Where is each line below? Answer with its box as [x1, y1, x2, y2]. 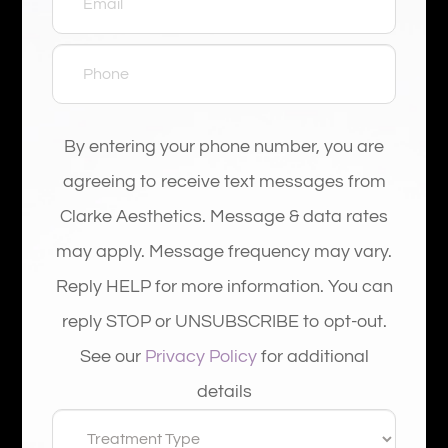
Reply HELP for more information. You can [55, 276, 393, 296]
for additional [256, 346, 369, 366]
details [196, 381, 252, 401]
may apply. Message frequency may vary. [56, 241, 392, 261]
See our [79, 346, 145, 366]
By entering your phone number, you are [64, 136, 384, 156]
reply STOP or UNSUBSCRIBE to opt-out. [61, 311, 387, 331]
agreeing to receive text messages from [62, 171, 386, 191]
